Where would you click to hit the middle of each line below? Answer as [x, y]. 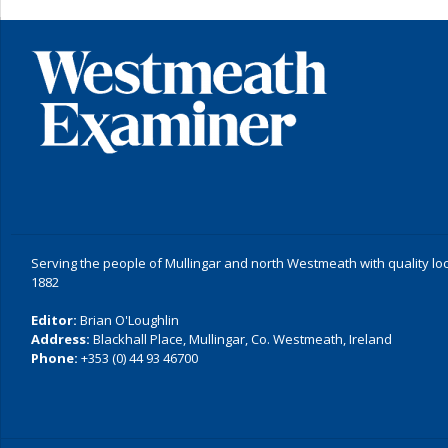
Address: [60, 339]
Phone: [54, 358]
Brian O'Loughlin [128, 320]
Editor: [54, 320]
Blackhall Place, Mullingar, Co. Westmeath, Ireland [241, 339]
